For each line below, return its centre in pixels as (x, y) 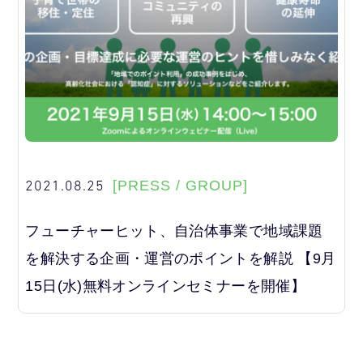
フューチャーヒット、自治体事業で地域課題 (174, 231)
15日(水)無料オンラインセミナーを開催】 (165, 286)
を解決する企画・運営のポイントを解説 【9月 (181, 258)
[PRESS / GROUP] (181, 185)
